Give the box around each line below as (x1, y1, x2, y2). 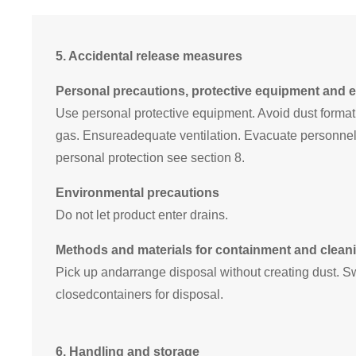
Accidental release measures (68, 49, 242, 64)
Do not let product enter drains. (56, 208, 228, 222)
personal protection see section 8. (56, 151, 245, 165)
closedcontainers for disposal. (56, 288, 223, 302)
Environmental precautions (56, 186, 219, 200)
